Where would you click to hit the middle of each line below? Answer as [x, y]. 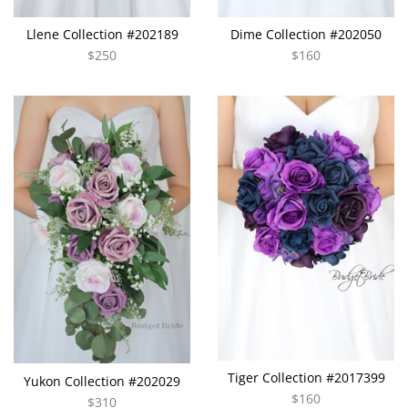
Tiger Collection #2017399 [306, 377]
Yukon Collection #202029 [102, 381]
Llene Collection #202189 [102, 34]
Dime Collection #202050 [306, 34]
